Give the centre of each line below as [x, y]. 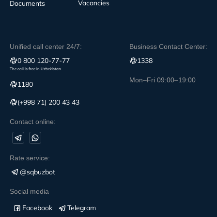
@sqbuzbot [38, 172]
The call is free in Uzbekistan [35, 69]
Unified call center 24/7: [46, 46]
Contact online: [33, 121]
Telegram [82, 208]
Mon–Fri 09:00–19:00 [163, 80]
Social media [29, 191]
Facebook [37, 208]
